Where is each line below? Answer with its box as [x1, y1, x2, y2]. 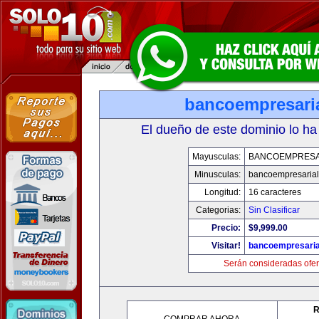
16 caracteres [248, 187, 301, 197]
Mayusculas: [192, 152, 241, 162]
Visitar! [211, 241, 241, 251]
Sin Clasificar [248, 205, 300, 215]
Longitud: [204, 187, 241, 197]
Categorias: [195, 205, 241, 215]
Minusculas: [194, 169, 241, 179]
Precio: [211, 223, 241, 233]
